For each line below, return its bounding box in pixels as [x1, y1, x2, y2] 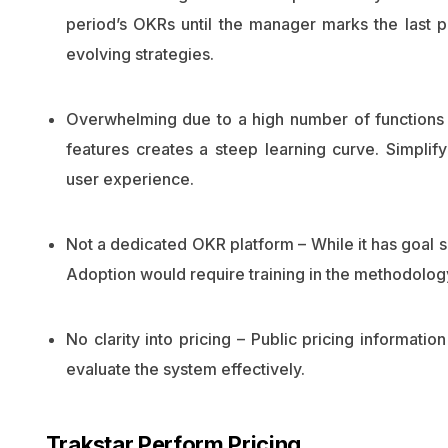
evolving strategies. [65, 44, 214, 64]
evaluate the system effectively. [65, 359, 305, 379]
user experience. [65, 169, 194, 189]
